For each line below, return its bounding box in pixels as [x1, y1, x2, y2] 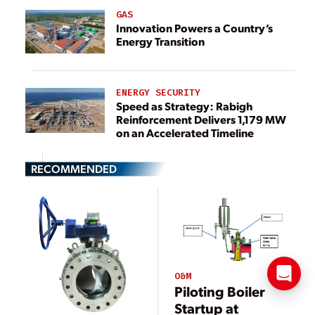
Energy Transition [116, 34, 205, 49]
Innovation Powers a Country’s [116, 20, 273, 36]
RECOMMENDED [31, 161, 117, 176]
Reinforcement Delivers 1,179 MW [116, 112, 286, 127]
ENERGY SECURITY [116, 86, 200, 99]
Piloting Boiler [174, 282, 266, 301]
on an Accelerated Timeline [116, 125, 254, 141]
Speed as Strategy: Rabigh [116, 98, 216, 114]
